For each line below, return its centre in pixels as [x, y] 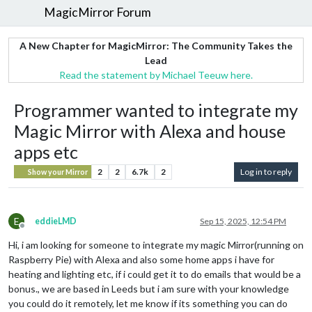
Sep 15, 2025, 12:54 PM [243, 221]
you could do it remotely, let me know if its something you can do [148, 303]
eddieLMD [56, 221]
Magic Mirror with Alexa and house [150, 131]
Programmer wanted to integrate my [156, 110]
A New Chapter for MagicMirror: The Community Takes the [156, 45]
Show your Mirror [57, 172]
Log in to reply [266, 171]
